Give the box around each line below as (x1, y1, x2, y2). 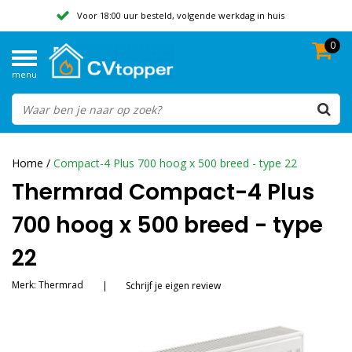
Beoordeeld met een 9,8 (129, 71, 233, 82)
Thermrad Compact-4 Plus (12, 177, 314, 207)
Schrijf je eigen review (126, 279, 221, 292)
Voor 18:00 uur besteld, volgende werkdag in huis (77, 9, 284, 21)
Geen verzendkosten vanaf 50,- (115, 40, 247, 52)
